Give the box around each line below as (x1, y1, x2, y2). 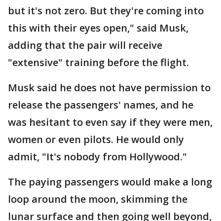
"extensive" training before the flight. (8, 56, 189, 70)
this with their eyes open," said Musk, (8, 21, 188, 35)
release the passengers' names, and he (8, 98, 193, 112)
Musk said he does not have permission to (8, 81, 211, 95)
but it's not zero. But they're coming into (8, 4, 204, 18)
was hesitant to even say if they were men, (8, 115, 213, 129)
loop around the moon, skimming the (8, 192, 187, 206)
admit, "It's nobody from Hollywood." (8, 150, 187, 164)
